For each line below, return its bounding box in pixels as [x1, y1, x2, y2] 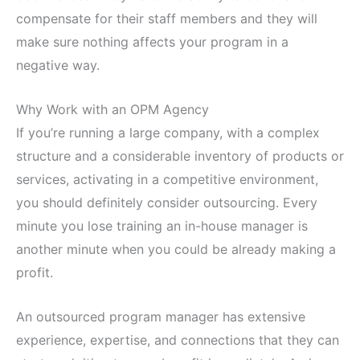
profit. [16, 264, 53, 280]
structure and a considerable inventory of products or [16, 147, 344, 164]
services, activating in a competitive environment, [16, 170, 318, 187]
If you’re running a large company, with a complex [16, 124, 320, 141]
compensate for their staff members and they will [16, 10, 317, 27]
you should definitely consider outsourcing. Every [16, 194, 317, 211]
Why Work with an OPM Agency [16, 100, 209, 117]
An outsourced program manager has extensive [16, 308, 305, 325]
